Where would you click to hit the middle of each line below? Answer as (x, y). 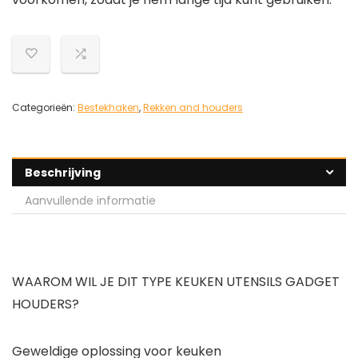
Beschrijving (63, 173)
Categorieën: (45, 108)
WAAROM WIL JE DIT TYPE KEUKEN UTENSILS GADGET (176, 282)
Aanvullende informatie (90, 201)
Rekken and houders (193, 108)
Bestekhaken (108, 108)
